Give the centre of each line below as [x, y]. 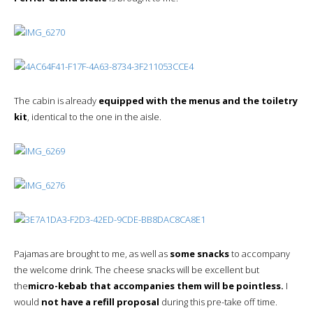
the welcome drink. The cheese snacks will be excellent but [137, 269]
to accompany [260, 253]
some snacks [199, 253]
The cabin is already [56, 100]
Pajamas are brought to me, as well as [92, 253]
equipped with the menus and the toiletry [198, 100]
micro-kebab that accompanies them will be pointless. [156, 285]
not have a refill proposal [100, 301]
